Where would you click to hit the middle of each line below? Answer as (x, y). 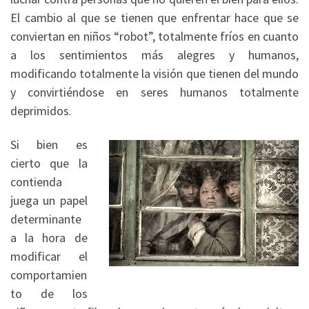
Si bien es (49, 145)
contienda (36, 182)
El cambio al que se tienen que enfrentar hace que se (154, 17)
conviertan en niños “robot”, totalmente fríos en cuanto (154, 36)
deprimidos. (41, 110)
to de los (49, 294)
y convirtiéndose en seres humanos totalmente (154, 92)
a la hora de (49, 238)
